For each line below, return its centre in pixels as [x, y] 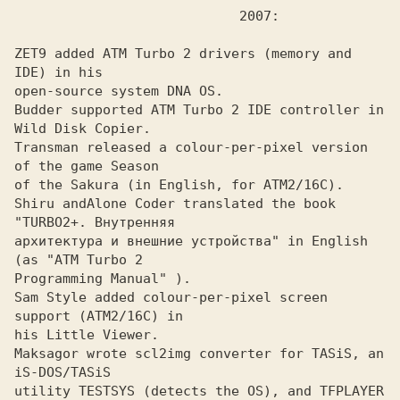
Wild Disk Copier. [83, 129]
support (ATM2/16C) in [99, 316]
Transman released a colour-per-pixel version [191, 147]
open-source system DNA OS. [119, 91]
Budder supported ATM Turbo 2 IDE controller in [199, 110]
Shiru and [50, 204]
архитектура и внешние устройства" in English [191, 241]
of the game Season [87, 166]
